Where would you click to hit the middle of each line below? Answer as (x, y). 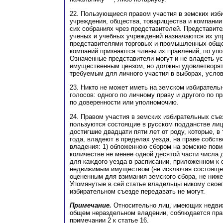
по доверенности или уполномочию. (124, 103)
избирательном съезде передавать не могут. (137, 191)
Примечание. (91, 205)
